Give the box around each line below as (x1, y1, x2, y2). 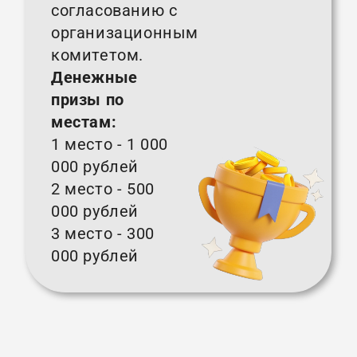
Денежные (51, 68, 138, 88)
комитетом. (51, 45, 143, 65)
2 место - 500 (51, 179, 155, 199)
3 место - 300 (51, 224, 155, 244)
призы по (51, 90, 124, 110)
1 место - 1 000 (51, 135, 168, 155)
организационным (51, 23, 199, 43)
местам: (51, 112, 117, 132)
